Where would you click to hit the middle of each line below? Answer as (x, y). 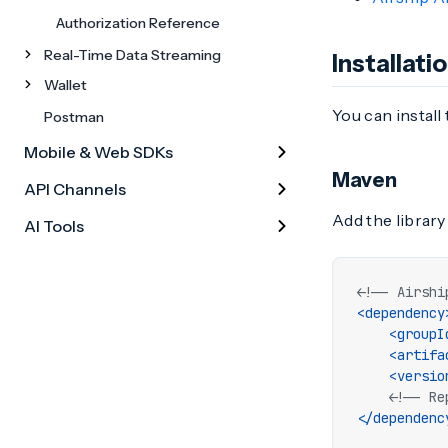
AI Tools (54, 226)
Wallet (65, 85)
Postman (74, 117)
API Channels (75, 189)
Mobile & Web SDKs (98, 152)
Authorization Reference (138, 23)
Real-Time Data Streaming (132, 55)
